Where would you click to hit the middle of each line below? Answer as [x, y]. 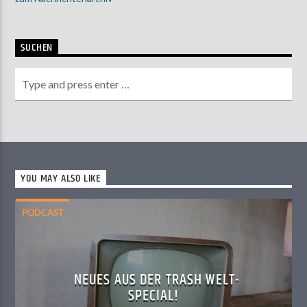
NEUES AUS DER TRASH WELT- [157, 280]
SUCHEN [37, 48]
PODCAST [43, 212]
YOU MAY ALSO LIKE [61, 179]
